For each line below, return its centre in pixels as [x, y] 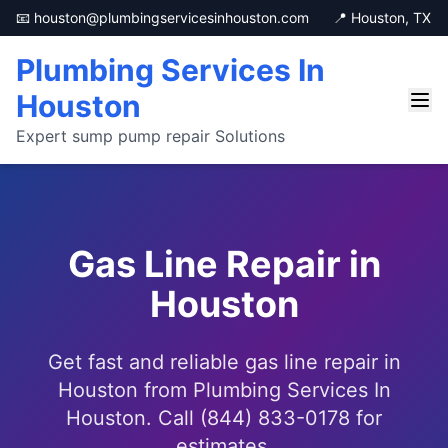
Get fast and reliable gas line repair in [224, 362]
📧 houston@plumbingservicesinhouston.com [162, 17]
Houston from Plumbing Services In [224, 390]
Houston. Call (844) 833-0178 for [224, 418]
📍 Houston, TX [382, 17]
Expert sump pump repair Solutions [150, 136]
